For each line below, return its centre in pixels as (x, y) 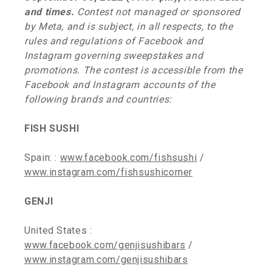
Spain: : (42, 158)
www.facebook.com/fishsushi (128, 158)
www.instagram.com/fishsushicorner (109, 172)
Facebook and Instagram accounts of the (120, 85)
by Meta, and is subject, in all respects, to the (129, 26)
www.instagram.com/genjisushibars (106, 260)
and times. (49, 12)
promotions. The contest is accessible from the (134, 70)
